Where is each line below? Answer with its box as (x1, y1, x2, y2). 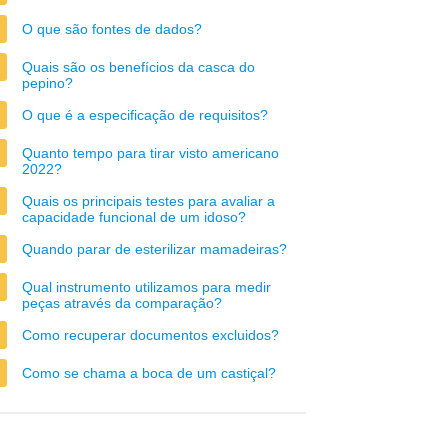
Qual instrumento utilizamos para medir (22, 279, 271, 295)
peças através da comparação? (22, 295, 222, 311)
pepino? (22, 75, 73, 91)
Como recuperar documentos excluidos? (22, 327, 279, 343)
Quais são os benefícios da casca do (22, 59, 255, 75)
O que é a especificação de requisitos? (22, 107, 268, 123)
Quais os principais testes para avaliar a (22, 193, 275, 209)
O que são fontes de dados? (22, 21, 202, 37)
